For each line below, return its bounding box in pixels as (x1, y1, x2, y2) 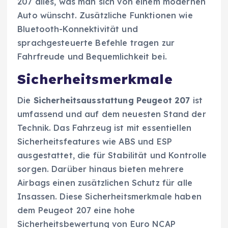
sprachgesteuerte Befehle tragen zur (17, 37, 175, 48)
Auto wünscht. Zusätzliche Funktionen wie (17, 10, 193, 20)
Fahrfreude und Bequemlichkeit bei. (17, 51, 167, 62)
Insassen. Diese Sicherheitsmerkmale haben (17, 191, 202, 202)
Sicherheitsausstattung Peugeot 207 (33, 95, 190, 106)
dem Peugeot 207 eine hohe (17, 205, 135, 216)
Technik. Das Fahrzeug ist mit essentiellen (17, 123, 191, 133)
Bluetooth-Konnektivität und (17, 23, 138, 34)
